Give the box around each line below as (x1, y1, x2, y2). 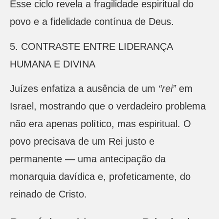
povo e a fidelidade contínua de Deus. (10, 16, 174, 27)
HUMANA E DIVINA (10, 58, 95, 69)
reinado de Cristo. (10, 189, 87, 200)
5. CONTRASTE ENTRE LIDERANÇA (10, 41, 173, 52)
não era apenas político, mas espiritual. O (10, 118, 191, 130)
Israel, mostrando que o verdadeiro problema (10, 101, 206, 112)
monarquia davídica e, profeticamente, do (10, 171, 191, 182)
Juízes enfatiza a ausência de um (10, 83, 158, 94)
